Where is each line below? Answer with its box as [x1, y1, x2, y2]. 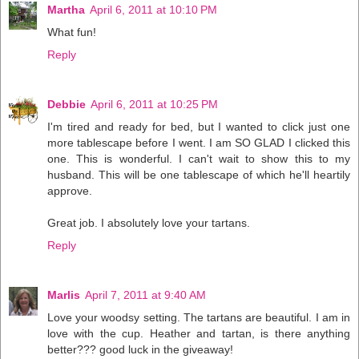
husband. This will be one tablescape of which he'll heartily [47, 168, 350, 182]
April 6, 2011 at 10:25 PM [91, 98, 218, 111]
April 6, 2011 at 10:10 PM [90, 3, 217, 17]
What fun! [47, 26, 96, 39]
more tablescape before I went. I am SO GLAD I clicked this [47, 136, 350, 150]
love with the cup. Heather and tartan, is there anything [47, 327, 350, 341]
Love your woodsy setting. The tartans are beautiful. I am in [47, 311, 350, 325]
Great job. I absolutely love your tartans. [47, 216, 250, 230]
